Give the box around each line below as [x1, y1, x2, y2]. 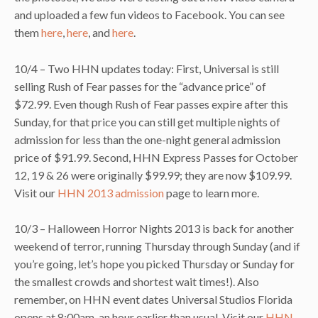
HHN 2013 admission [57, 185, 164, 199]
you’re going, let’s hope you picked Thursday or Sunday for [14, 257, 295, 271]
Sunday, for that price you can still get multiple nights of [14, 114, 280, 128]
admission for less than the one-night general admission [14, 132, 280, 146]
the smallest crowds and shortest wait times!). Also [14, 275, 259, 289]
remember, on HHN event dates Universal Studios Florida [14, 292, 292, 307]
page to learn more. [164, 185, 259, 199]
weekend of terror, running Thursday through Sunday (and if [14, 239, 300, 253]
